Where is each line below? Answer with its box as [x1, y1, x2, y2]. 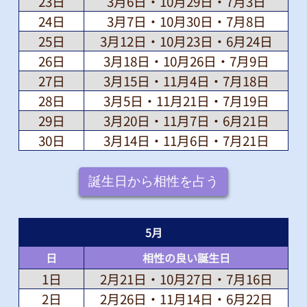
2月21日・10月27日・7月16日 [99, 269, 273, 288]
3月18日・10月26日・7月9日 [103, 51, 269, 71]
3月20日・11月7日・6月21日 [103, 111, 269, 130]
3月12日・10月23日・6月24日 [99, 32, 273, 51]
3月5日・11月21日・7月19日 [103, 91, 269, 110]
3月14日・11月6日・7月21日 [103, 131, 269, 150]
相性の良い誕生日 [142, 249, 230, 267]
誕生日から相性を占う [88, 174, 219, 189]
